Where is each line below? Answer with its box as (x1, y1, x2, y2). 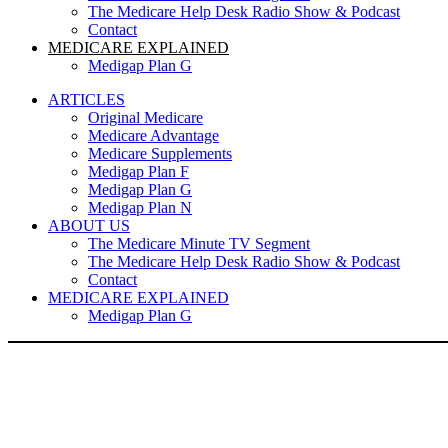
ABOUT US (48, 217, 130, 234)
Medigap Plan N (88, 199, 192, 216)
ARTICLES (48, 91, 125, 108)
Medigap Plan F (88, 163, 189, 180)
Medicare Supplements (88, 145, 232, 162)
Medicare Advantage (88, 127, 219, 144)
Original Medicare (88, 109, 203, 126)
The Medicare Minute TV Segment (88, 235, 310, 252)
